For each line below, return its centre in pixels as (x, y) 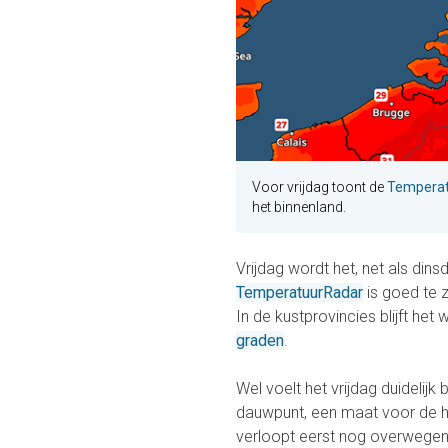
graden (260, 341)
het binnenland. (299, 207)
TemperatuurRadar (299, 293)
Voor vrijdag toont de (319, 187)
